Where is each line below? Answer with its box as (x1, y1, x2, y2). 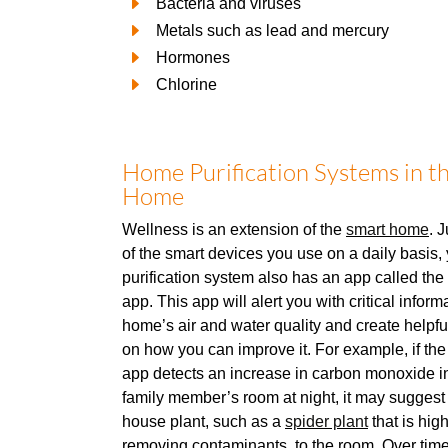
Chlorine (156, 75, 217, 93)
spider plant (285, 412, 368, 430)
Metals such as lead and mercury (156, 22, 389, 39)
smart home (346, 220, 429, 238)
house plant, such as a (122, 412, 285, 430)
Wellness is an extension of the (122, 220, 346, 238)
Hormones (156, 48, 230, 66)
